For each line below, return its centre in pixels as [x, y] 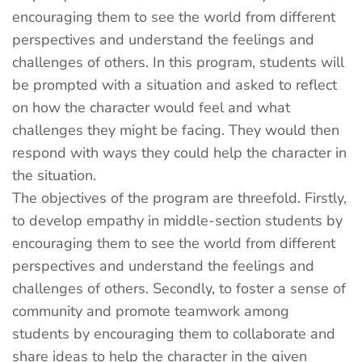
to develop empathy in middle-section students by [177, 221]
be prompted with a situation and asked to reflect [175, 85]
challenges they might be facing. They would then [176, 130]
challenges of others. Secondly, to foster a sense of [179, 288]
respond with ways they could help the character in [179, 153]
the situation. [54, 175]
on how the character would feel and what [151, 107]
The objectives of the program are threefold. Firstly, [179, 198]
